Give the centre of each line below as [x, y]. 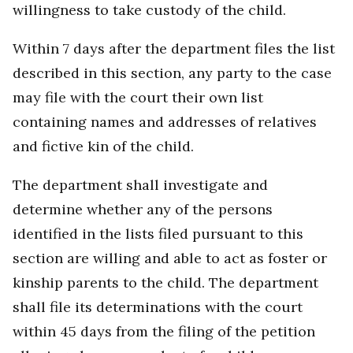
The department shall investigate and [140, 185]
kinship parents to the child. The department [165, 283]
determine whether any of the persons [143, 210]
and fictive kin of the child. [103, 147]
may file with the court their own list [138, 98]
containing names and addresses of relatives [165, 122]
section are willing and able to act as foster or [170, 258]
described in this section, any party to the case [172, 73]
